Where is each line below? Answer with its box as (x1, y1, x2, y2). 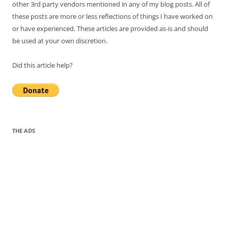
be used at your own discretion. (12, 36, 107, 45)
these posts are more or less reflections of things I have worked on (12, 12, 213, 21)
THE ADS (12, 127, 35, 134)
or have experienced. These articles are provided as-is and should (12, 24, 208, 33)
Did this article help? (12, 61, 73, 70)
